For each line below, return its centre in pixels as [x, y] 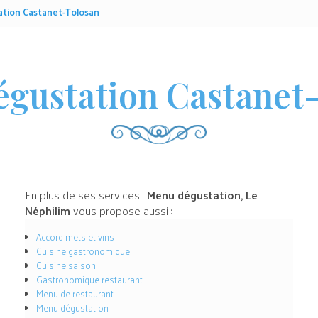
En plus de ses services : [86, 195]
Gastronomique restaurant [89, 280]
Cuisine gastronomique [83, 251]
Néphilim [47, 211]
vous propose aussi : [121, 211]
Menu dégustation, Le [202, 195]
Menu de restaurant [75, 294]
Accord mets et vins [75, 237]
